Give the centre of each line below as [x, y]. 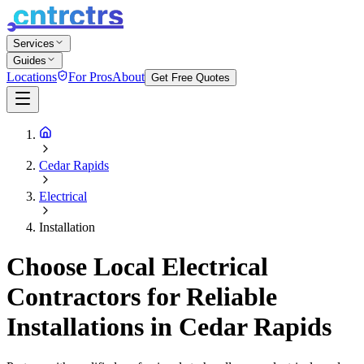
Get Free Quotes [191, 77]
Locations [32, 76]
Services [34, 43]
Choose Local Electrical [137, 267]
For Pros [90, 76]
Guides [30, 60]
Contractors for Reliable [142, 297]
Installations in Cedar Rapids [169, 327]
